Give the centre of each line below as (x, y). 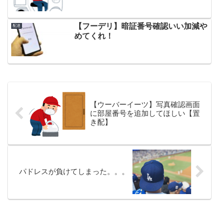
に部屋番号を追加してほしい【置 (145, 113)
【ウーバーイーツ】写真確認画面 (145, 105)
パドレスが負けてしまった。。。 (74, 172)
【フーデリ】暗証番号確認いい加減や (141, 26)
